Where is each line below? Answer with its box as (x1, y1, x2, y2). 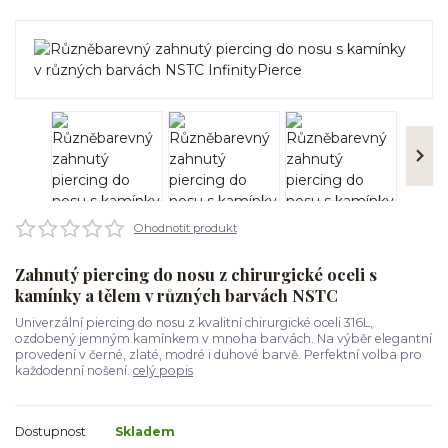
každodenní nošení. (15, 363, 133, 378)
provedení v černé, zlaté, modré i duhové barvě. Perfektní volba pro (15, 347, 422, 362)
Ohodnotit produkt (133, 220, 237, 235)
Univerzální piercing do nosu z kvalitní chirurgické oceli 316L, (15, 315, 373, 330)
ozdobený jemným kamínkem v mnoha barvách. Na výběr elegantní (15, 331, 432, 346)
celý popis (133, 363, 193, 378)
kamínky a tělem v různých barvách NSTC (15, 284, 338, 307)
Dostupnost (15, 423, 86, 439)
